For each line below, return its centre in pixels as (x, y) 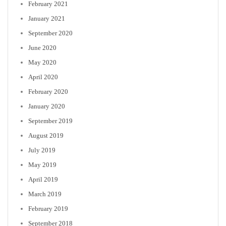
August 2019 (46, 135)
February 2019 (48, 208)
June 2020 (42, 47)
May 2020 (42, 62)
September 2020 (50, 33)
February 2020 (48, 91)
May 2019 (42, 164)
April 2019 (43, 179)
